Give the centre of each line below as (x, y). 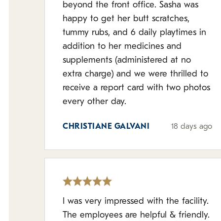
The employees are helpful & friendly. (136, 215)
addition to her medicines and (122, 47)
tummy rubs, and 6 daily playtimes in (134, 33)
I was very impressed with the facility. (136, 202)
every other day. (94, 102)
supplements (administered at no (127, 60)
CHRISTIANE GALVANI (106, 127)
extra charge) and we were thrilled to (135, 74)
